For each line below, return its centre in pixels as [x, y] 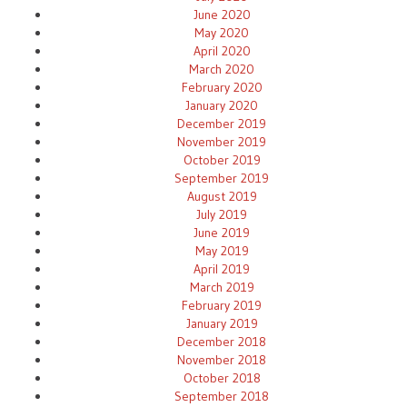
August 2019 [222, 196]
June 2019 [222, 232]
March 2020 [222, 69]
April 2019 [222, 268]
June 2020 [222, 14]
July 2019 [222, 214]
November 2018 [222, 359]
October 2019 [222, 159]
